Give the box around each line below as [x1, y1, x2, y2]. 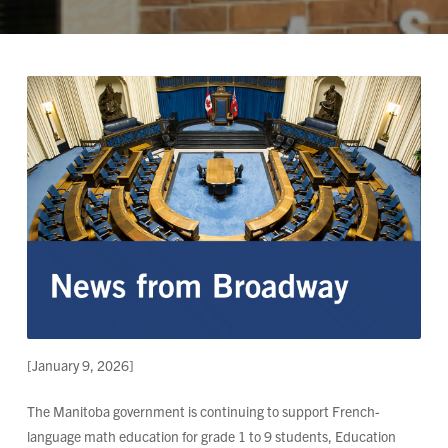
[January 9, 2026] [26, 356, 134, 375]
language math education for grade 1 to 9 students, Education [26, 427, 396, 446]
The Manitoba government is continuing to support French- [26, 402, 380, 421]
